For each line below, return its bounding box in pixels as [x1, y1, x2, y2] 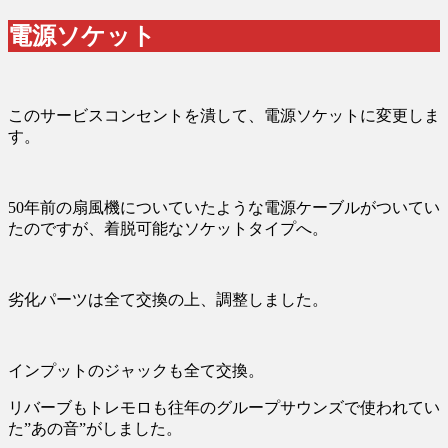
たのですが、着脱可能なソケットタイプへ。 [8, 219, 328, 237]
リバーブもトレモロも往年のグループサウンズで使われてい [8, 398, 440, 416]
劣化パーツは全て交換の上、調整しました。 [8, 290, 328, 308]
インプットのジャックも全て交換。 [8, 361, 264, 379]
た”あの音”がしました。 [8, 419, 182, 437]
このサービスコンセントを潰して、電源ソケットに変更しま [8, 106, 440, 124]
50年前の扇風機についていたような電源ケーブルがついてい [8, 198, 440, 216]
